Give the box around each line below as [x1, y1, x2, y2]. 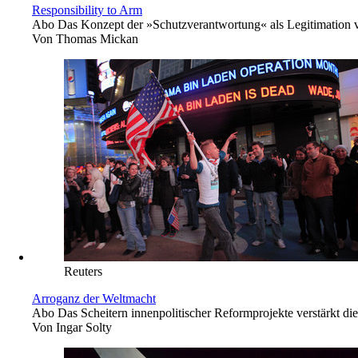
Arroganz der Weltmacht [32, 291, 156, 305]
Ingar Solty [56, 320, 112, 334]
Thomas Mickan [56, 31, 138, 46]
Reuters [64, 264, 102, 278]
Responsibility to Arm [32, 2, 142, 17]
